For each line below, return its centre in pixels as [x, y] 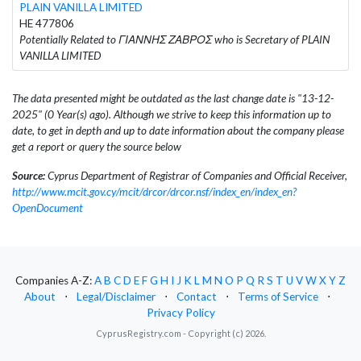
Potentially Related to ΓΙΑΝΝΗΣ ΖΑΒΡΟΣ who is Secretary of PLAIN [174, 39]
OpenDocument [48, 207]
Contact [197, 297]
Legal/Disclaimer [116, 297]
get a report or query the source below [97, 146]
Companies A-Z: [55, 281]
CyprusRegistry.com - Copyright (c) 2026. [180, 334]
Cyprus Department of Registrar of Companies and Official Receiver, [196, 175]
